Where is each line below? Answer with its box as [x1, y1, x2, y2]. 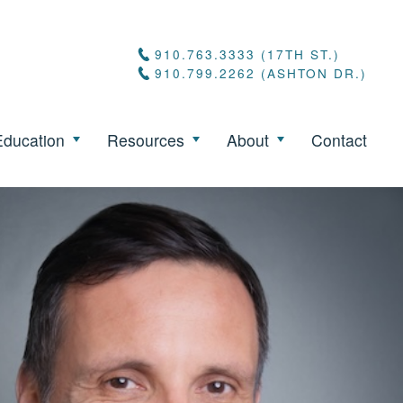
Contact [311, 128, 367, 151]
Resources [107, 128, 184, 151]
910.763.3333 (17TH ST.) [155, 45, 340, 64]
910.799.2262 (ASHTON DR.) [155, 64, 367, 83]
